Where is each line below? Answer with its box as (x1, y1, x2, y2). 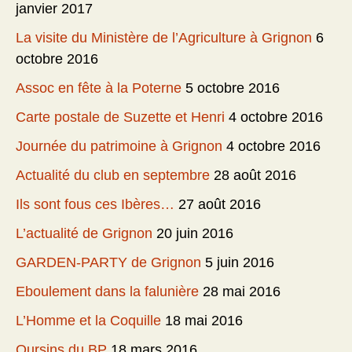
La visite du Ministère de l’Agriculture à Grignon (16, 30, 312, 46)
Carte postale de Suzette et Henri (16, 109, 225, 126)
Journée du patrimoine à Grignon (16, 138, 222, 155)
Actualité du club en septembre (16, 167, 210, 184)
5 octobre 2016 (185, 80, 280, 97)
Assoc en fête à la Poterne (16, 80, 181, 97)
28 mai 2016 (203, 284, 280, 300)
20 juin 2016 (156, 225, 233, 242)
